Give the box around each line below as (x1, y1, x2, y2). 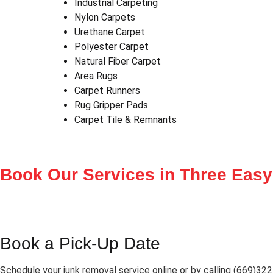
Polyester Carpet (74, 40, 149, 52)
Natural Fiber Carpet (74, 55, 161, 67)
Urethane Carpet (74, 26, 145, 38)
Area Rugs (74, 69, 118, 82)
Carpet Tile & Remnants (74, 113, 177, 126)
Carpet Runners (74, 84, 140, 96)
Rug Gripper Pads (74, 99, 148, 111)
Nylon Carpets (74, 11, 135, 23)
